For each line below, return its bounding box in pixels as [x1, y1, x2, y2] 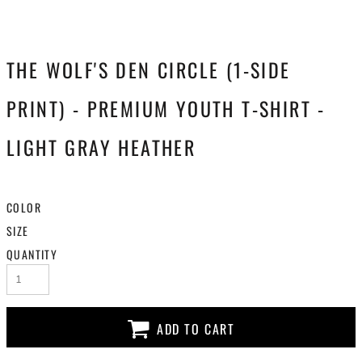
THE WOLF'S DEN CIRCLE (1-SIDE [6, 55, 291, 84]
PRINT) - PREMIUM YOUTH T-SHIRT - [6, 94, 326, 123]
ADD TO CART [157, 319, 235, 339]
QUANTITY [6, 246, 58, 263]
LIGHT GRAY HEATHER [6, 133, 196, 162]
